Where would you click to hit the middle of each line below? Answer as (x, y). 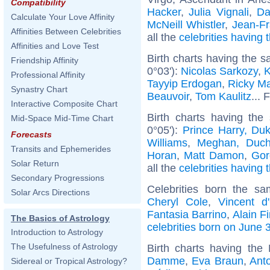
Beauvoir (168, 96)
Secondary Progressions (58, 178)
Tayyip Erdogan (184, 83)
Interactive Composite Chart (64, 104)
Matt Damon (214, 155)
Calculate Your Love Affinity (63, 17)
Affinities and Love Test (55, 46)
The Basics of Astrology (60, 218)
